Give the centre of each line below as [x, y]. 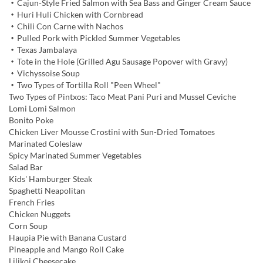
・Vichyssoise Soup [44, 73]
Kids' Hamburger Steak [50, 179]
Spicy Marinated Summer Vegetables [75, 156]
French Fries [32, 203]
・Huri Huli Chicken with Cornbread [76, 15]
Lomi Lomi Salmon [42, 109]
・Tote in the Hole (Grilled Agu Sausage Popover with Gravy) [118, 62]
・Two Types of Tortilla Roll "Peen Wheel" [85, 85]
